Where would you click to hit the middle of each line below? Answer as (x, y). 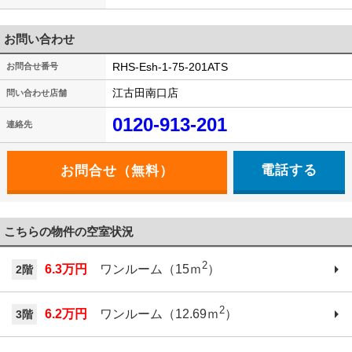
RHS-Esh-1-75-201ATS (170, 67)
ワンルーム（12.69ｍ (153, 314)
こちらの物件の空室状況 (69, 231)
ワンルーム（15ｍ (145, 269)
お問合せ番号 (32, 66)
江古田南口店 (145, 93)
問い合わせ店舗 (37, 93)
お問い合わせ (39, 39)
